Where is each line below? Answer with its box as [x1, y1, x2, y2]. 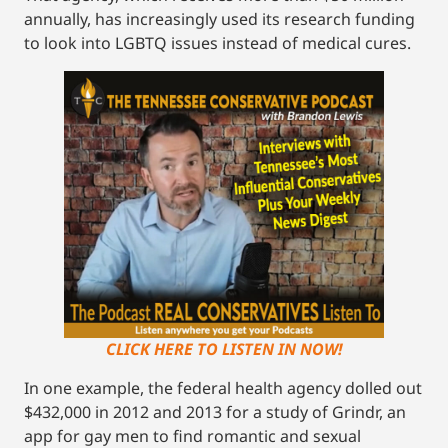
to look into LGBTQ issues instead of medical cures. [24, 31, 411, 54]
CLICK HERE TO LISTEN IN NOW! [105, 337, 343, 360]
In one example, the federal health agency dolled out [24, 376, 422, 399]
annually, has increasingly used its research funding [24, 7, 415, 30]
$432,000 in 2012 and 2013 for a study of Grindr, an [24, 400, 406, 423]
